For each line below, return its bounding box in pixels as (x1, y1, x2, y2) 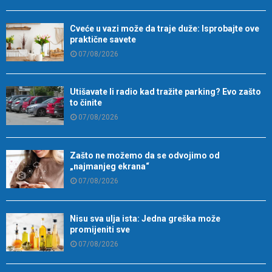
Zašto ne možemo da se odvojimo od (70, 150, 220, 160)
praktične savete (70, 35, 136, 45)
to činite (70, 98, 102, 108)
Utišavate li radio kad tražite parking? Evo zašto (70, 87, 261, 97)
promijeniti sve (70, 225, 130, 235)
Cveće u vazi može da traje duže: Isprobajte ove (70, 24, 259, 34)
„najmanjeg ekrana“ (70, 161, 149, 171)
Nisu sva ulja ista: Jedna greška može (70, 214, 220, 224)
